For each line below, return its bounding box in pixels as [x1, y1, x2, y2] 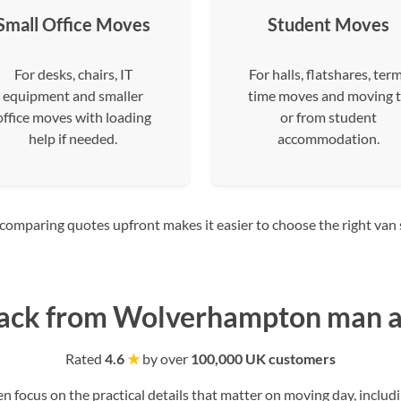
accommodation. [277, 130, 380, 147]
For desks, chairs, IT [13, 65, 132, 82]
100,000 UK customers [191, 350, 336, 367]
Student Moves [267, 13, 389, 35]
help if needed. [29, 130, 117, 147]
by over [140, 350, 191, 367]
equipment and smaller [3, 87, 143, 104]
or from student [279, 108, 377, 125]
